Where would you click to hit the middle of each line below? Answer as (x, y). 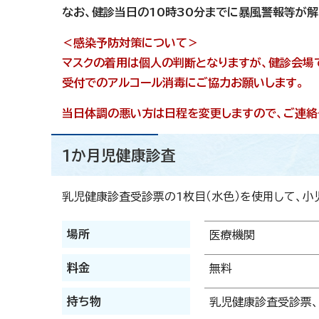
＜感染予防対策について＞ (130, 43)
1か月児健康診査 (119, 156)
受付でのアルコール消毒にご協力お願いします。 (183, 83)
